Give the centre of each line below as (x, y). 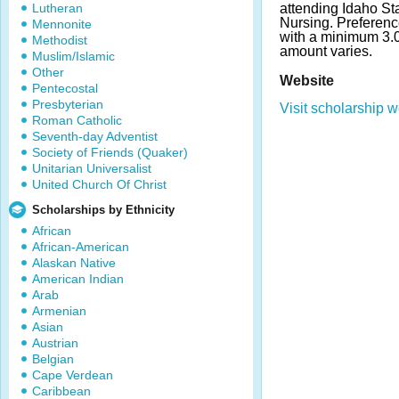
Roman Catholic (77, 120)
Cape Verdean (73, 375)
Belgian (53, 359)
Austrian (55, 343)
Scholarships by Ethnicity (103, 210)
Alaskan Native (74, 263)
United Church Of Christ (99, 184)
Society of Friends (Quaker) (110, 152)
